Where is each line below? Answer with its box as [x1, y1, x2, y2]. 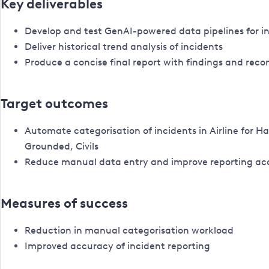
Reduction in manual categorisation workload [25, 225, 234, 236]
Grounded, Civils [25, 141, 98, 152]
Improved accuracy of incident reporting [25, 240, 210, 252]
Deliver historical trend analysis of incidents [25, 41, 223, 52]
